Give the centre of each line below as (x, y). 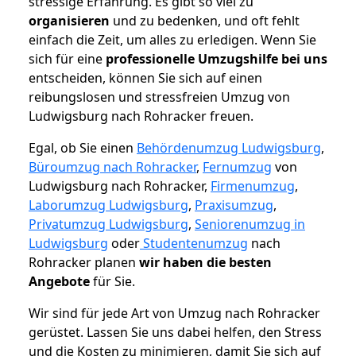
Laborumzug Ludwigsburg (108, 205)
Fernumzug (237, 167)
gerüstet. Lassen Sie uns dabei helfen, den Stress (175, 333)
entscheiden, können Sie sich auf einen (145, 78)
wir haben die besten (205, 263)
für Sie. (112, 282)
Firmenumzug (253, 186)
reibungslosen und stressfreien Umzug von (159, 97)
